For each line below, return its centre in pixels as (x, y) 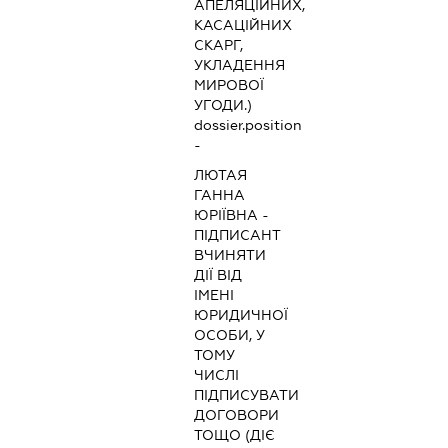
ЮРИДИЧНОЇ (241, 315)
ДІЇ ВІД (218, 275)
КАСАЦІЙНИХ (243, 25)
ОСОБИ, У (230, 335)
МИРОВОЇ (229, 85)
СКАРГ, (219, 45)
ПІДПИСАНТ (237, 235)
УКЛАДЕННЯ (240, 65)
